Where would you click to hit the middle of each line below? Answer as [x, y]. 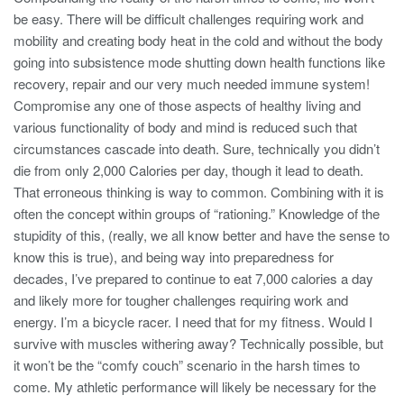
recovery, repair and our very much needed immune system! [192, 83]
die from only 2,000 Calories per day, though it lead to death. [188, 170]
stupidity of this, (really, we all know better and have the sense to [202, 234]
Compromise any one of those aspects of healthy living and [187, 105]
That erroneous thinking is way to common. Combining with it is [199, 191]
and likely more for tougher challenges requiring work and [181, 299]
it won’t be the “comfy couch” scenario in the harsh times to [187, 364]
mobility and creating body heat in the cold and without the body [198, 40]
